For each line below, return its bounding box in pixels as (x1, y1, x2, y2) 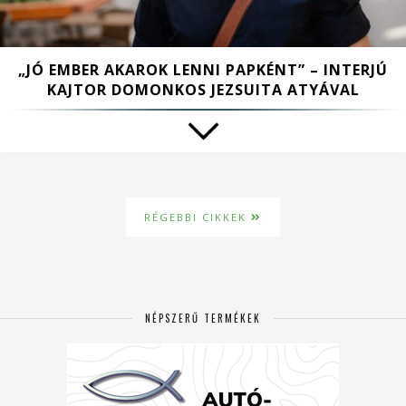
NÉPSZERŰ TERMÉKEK (145, 311, 261, 326)
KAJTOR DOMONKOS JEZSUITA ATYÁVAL (46, 80, 360, 101)
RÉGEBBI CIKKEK (144, 210, 251, 225)
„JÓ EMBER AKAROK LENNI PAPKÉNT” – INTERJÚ (18, 60, 388, 81)
